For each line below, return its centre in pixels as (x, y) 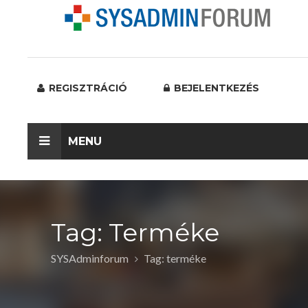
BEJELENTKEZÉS (215, 88)
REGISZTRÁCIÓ (87, 88)
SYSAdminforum (90, 258)
